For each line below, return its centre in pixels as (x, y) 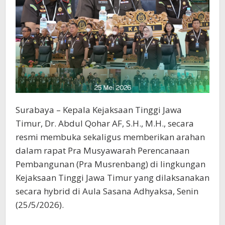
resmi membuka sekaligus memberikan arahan (110, 137)
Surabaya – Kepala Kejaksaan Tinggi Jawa (99, 109)
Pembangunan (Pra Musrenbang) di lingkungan (110, 164)
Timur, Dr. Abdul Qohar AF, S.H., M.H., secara (105, 123)
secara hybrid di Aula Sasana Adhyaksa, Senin (107, 191)
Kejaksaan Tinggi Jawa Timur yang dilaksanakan (113, 177)
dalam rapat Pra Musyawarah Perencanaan (102, 150)
